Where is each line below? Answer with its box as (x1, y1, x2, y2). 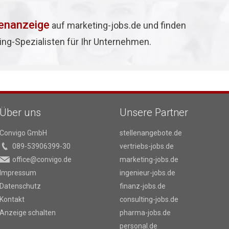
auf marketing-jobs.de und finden (50, 20, 186, 31)
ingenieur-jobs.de (120, 169, 175, 177)
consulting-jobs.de (120, 195, 178, 203)
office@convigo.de (12, 155, 72, 164)
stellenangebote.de (120, 129, 182, 137)
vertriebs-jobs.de (120, 142, 174, 150)
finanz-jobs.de (120, 182, 166, 190)
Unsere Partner (120, 106, 188, 119)
